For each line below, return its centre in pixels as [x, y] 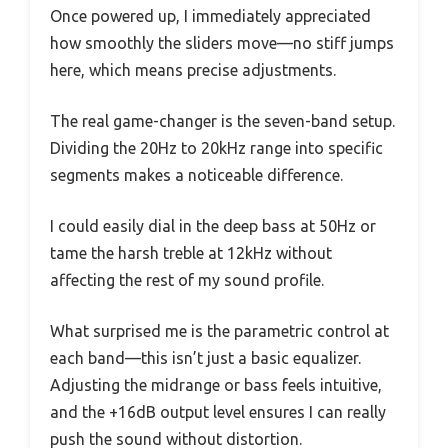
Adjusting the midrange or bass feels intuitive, [216, 385]
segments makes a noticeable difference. [196, 175]
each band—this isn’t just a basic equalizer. [205, 358]
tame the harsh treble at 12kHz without [191, 253]
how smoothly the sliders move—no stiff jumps [222, 43]
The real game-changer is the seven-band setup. [222, 121]
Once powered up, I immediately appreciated [210, 16]
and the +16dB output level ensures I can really [218, 412]
